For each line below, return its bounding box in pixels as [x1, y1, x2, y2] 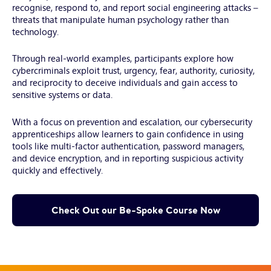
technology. [12, 23, 59, 39]
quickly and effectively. [12, 162, 103, 177]
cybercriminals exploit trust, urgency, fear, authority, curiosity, [12, 62, 255, 78]
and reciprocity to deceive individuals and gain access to [12, 74, 238, 90]
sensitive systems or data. [12, 87, 113, 102]
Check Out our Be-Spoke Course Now [51, 203, 220, 216]
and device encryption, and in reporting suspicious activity [12, 149, 243, 165]
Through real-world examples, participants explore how [12, 50, 233, 66]
